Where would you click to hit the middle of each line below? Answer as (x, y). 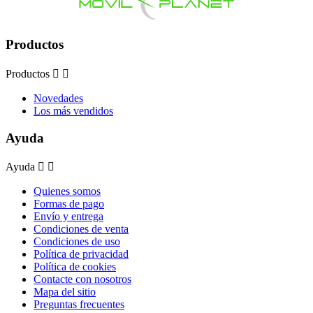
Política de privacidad (81, 254)
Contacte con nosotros (82, 279)
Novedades (58, 98)
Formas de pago (69, 204)
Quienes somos (67, 191)
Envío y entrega (68, 217)
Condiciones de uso (77, 242)
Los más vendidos (73, 110)
